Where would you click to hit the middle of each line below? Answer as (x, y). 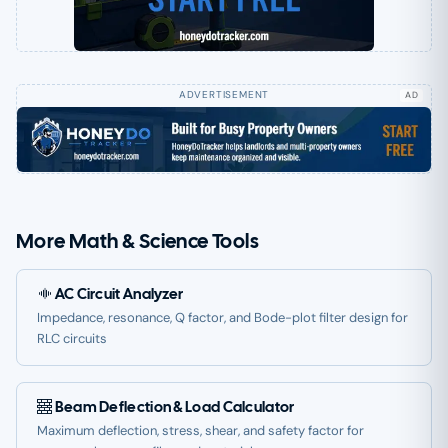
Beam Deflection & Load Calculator (173, 407)
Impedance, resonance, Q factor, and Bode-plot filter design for (222, 318)
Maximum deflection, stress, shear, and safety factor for (200, 431)
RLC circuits (72, 339)
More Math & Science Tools (137, 241)
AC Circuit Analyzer (118, 294)
